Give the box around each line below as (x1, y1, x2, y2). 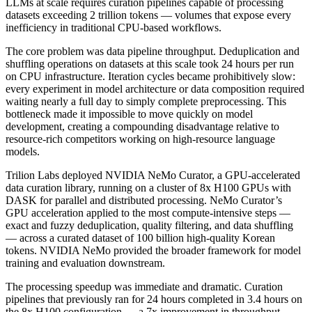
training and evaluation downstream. (6, 256, 165, 269)
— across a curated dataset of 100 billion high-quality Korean (6, 231, 275, 244)
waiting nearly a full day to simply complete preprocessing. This (6, 95, 286, 107)
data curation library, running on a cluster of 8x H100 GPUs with (6, 181, 291, 194)
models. (6, 145, 40, 157)
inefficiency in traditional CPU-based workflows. (6, 21, 221, 33)
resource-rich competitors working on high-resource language (6, 132, 275, 145)
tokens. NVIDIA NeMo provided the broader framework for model (6, 244, 301, 256)
